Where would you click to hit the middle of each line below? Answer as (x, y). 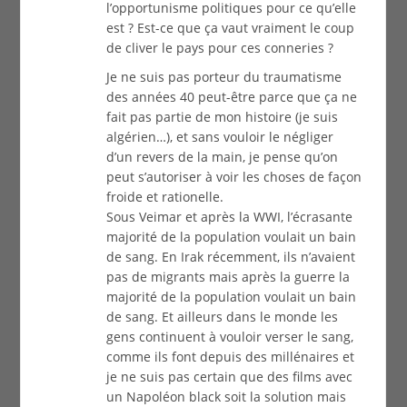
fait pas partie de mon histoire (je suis (223, 117)
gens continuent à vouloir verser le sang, (230, 337)
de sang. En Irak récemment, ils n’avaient (231, 257)
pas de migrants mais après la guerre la (228, 277)
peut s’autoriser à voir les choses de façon (234, 177)
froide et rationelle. (165, 197)
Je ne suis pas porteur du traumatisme (224, 77)
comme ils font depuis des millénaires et (231, 357)
